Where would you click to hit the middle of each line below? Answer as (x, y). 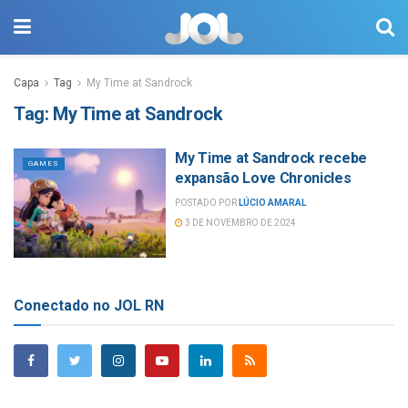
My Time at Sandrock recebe (271, 158)
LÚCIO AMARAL (273, 203)
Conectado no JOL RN (89, 305)
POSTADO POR (206, 203)
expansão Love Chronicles (263, 178)
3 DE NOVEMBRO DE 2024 (240, 223)
